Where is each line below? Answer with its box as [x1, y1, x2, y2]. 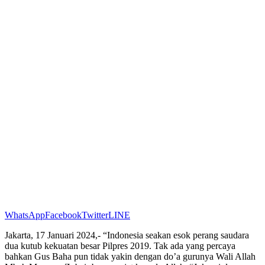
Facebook [45, 209, 82, 220]
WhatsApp [5, 209, 45, 220]
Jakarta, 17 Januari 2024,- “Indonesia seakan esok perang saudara [5, 230, 249, 240]
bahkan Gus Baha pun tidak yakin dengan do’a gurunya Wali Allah [5, 251, 256, 261]
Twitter [82, 209, 108, 220]
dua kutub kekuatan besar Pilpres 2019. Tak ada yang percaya [5, 240, 235, 251]
